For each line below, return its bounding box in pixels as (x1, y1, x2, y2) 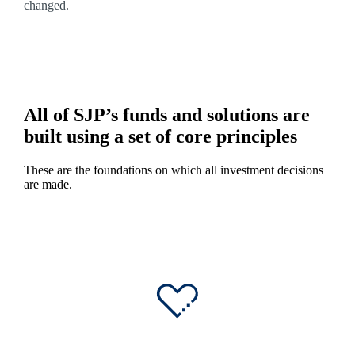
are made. (23, 177, 72, 192)
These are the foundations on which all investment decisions (23, 163, 323, 177)
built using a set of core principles (23, 126, 297, 147)
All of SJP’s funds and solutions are (23, 105, 310, 126)
